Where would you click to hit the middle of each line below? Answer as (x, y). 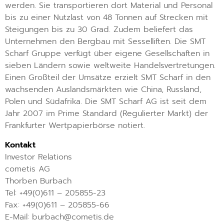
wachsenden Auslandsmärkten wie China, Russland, (103, 90)
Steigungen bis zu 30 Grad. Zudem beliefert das (99, 30)
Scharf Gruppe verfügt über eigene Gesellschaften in (107, 54)
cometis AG (27, 169)
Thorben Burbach (38, 181)
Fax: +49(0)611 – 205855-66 (57, 205)
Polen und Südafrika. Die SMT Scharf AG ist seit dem (106, 102)
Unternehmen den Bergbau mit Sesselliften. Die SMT (105, 42)
